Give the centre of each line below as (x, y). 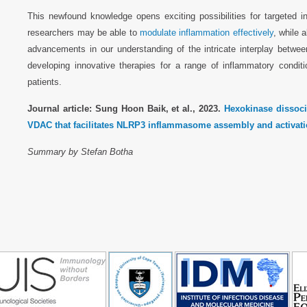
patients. (45, 82)
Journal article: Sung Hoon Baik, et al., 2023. (126, 108)
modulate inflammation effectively (207, 32)
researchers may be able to (84, 32)
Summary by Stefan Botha (81, 151)
